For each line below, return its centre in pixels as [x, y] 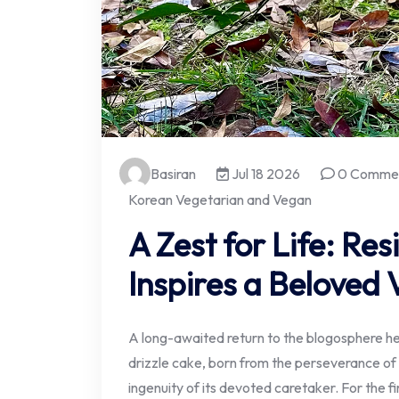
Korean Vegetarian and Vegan [220, 200]
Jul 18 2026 [265, 173]
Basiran [173, 173]
